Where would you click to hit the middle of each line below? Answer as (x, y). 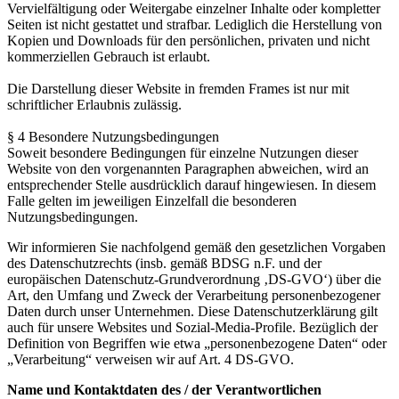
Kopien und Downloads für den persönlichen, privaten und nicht (188, 41)
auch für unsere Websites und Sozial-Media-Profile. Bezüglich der (192, 328)
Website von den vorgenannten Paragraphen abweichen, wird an (188, 169)
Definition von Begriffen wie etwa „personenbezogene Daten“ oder (197, 344)
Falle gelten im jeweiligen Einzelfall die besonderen (152, 201)
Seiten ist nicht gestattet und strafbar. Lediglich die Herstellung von (195, 25)
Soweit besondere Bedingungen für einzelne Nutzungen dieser (183, 153)
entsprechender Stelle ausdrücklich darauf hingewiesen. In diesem (191, 185)
